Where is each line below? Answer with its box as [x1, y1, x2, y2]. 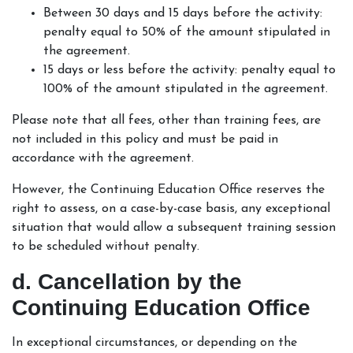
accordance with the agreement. [12, 151, 194, 165]
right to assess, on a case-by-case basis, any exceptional [12, 202, 330, 215]
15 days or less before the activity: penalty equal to [43, 63, 336, 76]
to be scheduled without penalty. [12, 240, 199, 253]
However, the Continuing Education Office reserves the [12, 183, 325, 196]
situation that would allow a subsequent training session [12, 221, 336, 234]
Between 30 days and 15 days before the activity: [43, 6, 322, 20]
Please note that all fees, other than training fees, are [12, 113, 321, 127]
